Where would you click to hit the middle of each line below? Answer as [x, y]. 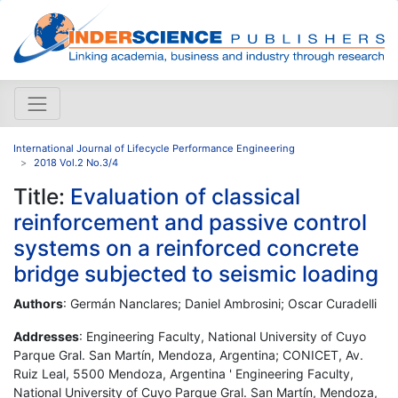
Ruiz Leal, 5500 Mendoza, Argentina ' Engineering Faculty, [183, 373]
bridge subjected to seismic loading [196, 273]
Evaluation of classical [185, 196]
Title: [42, 196]
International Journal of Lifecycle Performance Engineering [154, 148]
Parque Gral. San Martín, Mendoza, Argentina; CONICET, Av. [188, 354]
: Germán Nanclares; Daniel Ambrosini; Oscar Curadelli [220, 303]
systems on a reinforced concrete [186, 247]
